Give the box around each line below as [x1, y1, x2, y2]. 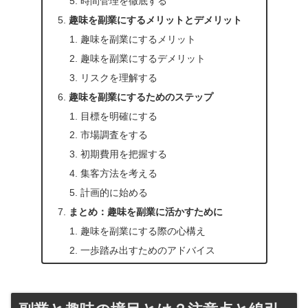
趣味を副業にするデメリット [80, 52, 206, 64]
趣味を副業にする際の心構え [80, 225, 206, 236]
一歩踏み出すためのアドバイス [80, 244, 216, 256]
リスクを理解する [80, 71, 158, 83]
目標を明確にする [80, 110, 158, 122]
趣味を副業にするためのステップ [69, 91, 214, 102]
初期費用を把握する [80, 148, 168, 160]
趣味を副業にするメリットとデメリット [69, 14, 243, 26]
